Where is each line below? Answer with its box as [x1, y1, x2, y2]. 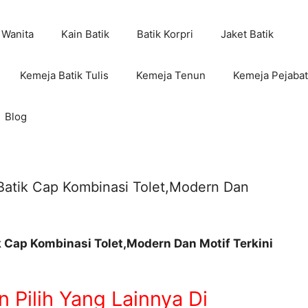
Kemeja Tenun [135, 69, 206, 82]
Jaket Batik [220, 27, 274, 41]
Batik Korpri [136, 27, 193, 41]
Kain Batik [60, 27, 109, 41]
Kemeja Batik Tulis [19, 69, 109, 82]
